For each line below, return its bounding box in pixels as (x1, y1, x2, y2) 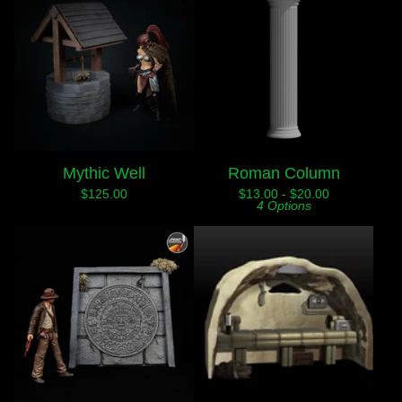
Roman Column (227, 164, 340, 182)
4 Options (256, 198, 311, 213)
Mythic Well (63, 164, 145, 182)
